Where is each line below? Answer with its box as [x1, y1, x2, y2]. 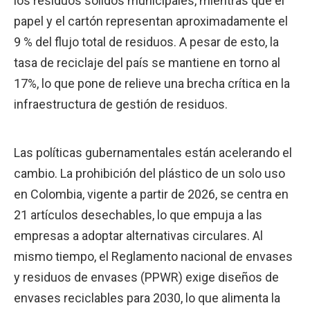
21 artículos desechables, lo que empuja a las [14, 207, 262, 222]
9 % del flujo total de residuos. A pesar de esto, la [14, 34, 279, 49]
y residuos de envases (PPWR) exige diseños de [14, 269, 279, 284]
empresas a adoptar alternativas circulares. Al [14, 228, 263, 243]
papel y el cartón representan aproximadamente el [14, 13, 288, 28]
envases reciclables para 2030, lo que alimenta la [14, 290, 280, 305]
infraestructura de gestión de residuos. [14, 96, 228, 111]
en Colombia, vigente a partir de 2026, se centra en [14, 186, 289, 201]
